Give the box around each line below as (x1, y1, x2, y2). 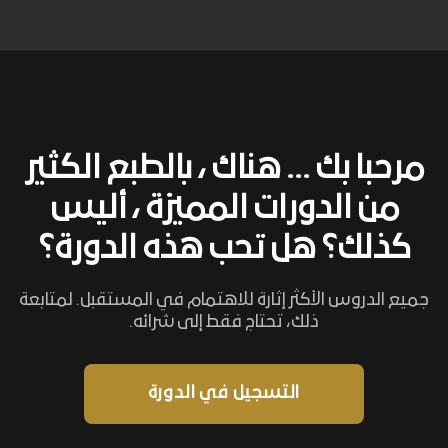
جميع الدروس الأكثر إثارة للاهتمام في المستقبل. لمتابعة (19, 289, 429, 312)
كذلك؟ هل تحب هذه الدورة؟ (37, 227, 411, 272)
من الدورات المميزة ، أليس (49, 187, 399, 232)
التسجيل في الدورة (147, 382, 301, 405)
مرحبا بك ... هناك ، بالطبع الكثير (24, 147, 424, 192)
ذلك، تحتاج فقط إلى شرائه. (129, 311, 319, 334)
